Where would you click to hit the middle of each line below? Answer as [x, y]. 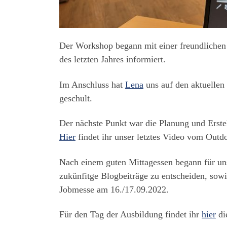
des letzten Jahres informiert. [112, 60]
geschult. [76, 98]
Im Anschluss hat [92, 84]
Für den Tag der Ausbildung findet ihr [130, 215]
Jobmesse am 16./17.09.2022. [114, 189]
